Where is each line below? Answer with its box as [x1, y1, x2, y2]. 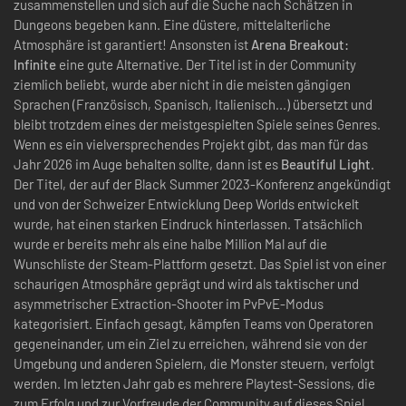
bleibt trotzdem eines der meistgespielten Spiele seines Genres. [14, 115, 381, 132]
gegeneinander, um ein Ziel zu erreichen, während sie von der [14, 334, 367, 352]
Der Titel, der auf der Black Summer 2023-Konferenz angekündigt [14, 175, 391, 192]
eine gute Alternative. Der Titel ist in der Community [56, 55, 356, 72]
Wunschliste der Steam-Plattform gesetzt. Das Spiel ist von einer [14, 255, 386, 272]
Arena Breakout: [251, 35, 349, 53]
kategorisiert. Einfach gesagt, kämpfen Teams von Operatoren [14, 314, 373, 332]
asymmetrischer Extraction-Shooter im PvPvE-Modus [14, 295, 324, 312]
